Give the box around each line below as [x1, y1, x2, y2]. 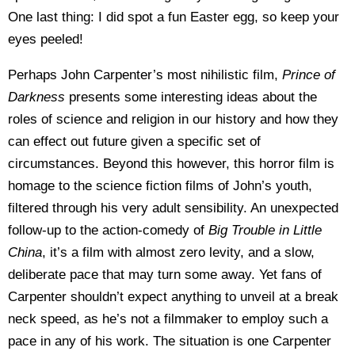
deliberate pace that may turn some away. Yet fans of [8, 267, 322, 282]
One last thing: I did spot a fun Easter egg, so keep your [8, 10, 339, 25]
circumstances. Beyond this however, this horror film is [8, 156, 334, 171]
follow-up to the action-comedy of [8, 223, 208, 238]
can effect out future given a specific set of [8, 134, 261, 149]
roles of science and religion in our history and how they [8, 112, 338, 127]
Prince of [282, 67, 335, 82]
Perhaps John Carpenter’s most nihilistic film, [8, 67, 282, 82]
